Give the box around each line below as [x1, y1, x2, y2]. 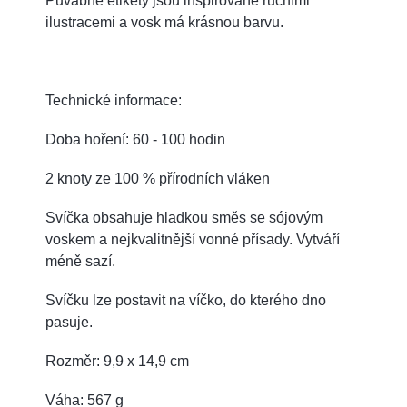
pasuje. [45, 313, 93, 330]
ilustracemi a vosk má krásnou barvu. [45, 14, 283, 30]
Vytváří [296, 231, 340, 247]
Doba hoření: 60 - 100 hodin [45, 131, 225, 147]
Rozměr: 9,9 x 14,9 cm [45, 352, 189, 369]
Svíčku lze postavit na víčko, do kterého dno [45, 292, 326, 308]
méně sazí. [45, 253, 115, 269]
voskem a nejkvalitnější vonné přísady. [45, 231, 296, 247]
